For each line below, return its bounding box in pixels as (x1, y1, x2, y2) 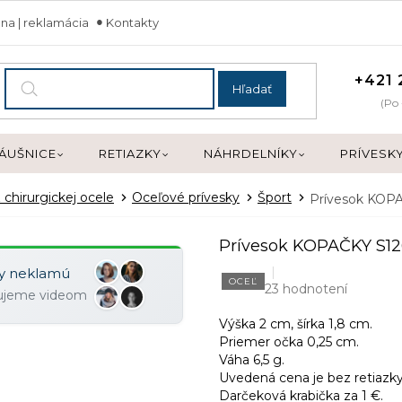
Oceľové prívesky (132, 189, 240, 205)
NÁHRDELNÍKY (204, 146, 298, 161)
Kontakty (106, 15, 159, 30)
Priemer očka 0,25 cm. (219, 334, 359, 351)
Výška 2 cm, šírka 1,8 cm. (219, 316, 372, 333)
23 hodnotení (265, 281, 347, 298)
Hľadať (232, 81, 272, 96)
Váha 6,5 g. (219, 352, 284, 369)
